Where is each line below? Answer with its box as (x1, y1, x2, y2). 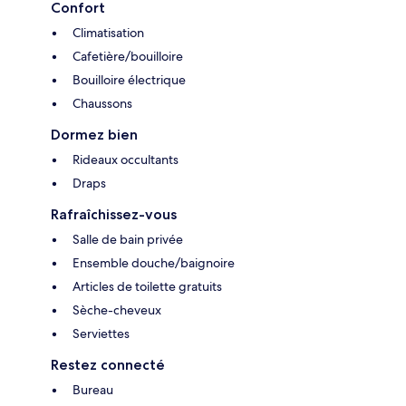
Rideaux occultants (72, 151, 179, 169)
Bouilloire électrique (72, 72, 186, 89)
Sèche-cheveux (72, 302, 161, 319)
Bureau (72, 382, 113, 399)
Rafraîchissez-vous (51, 206, 177, 224)
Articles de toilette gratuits (72, 278, 222, 295)
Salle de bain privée (72, 231, 183, 248)
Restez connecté (51, 356, 165, 374)
